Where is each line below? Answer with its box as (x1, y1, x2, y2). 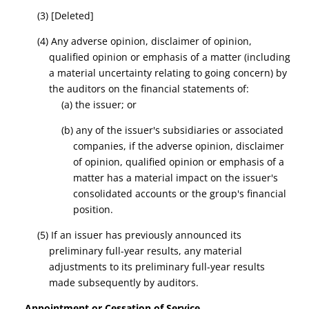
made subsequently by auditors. (49, 276, 199, 289)
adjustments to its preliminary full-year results (49, 260, 266, 273)
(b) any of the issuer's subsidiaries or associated (61, 123, 283, 137)
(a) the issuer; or (61, 98, 137, 111)
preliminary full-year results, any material (49, 244, 243, 257)
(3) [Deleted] (37, 9, 94, 22)
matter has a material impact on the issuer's (73, 171, 279, 184)
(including (244, 50, 291, 63)
